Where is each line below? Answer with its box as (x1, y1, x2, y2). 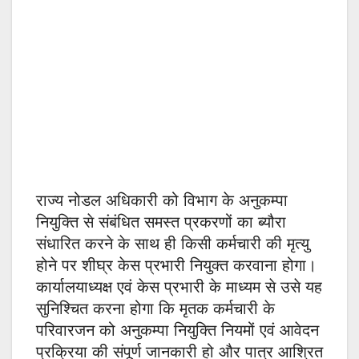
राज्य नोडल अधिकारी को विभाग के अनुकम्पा (36, 191, 288, 211)
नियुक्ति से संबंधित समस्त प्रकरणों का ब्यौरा (36, 212, 286, 232)
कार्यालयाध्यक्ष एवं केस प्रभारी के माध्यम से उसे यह (36, 277, 322, 297)
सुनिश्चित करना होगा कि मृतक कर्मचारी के (36, 299, 275, 319)
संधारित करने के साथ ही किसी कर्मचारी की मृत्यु (36, 234, 309, 254)
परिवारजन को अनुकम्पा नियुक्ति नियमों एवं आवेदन (36, 321, 319, 341)
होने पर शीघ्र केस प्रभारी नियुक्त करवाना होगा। (36, 256, 317, 276)
